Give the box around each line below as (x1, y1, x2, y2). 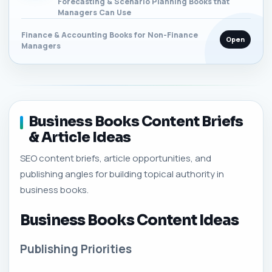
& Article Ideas (29, 128, 131, 146)
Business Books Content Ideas (20, 211, 239, 229)
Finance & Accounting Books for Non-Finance (21, 29, 198, 40)
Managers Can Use (58, 7, 131, 18)
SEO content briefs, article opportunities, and (20, 151, 211, 165)
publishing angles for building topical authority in (20, 167, 224, 180)
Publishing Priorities (20, 241, 132, 257)
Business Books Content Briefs (29, 112, 243, 131)
